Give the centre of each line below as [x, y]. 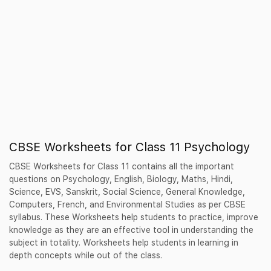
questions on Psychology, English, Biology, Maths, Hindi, [121, 179]
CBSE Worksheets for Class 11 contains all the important [122, 166]
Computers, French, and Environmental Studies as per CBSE [127, 204]
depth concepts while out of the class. [86, 255]
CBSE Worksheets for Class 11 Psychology [129, 147]
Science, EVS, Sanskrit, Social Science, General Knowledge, [127, 192]
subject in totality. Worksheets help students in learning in [124, 243]
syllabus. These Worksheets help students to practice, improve [134, 217]
